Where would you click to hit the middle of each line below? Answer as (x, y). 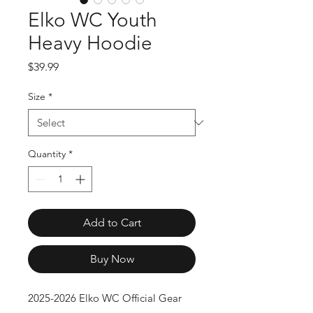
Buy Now (112, 259)
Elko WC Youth (93, 20)
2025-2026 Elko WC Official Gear (105, 298)
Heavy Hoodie (90, 43)
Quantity (47, 154)
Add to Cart (112, 223)
